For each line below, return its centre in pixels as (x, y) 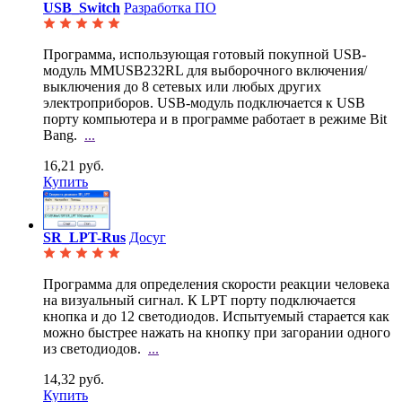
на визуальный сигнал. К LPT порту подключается (199, 301)
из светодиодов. (92, 349)
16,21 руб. (74, 166)
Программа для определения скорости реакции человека (216, 284)
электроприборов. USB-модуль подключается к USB (204, 103)
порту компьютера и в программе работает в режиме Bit (215, 119)
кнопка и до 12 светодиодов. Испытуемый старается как (216, 317)
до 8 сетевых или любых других (221, 87)
